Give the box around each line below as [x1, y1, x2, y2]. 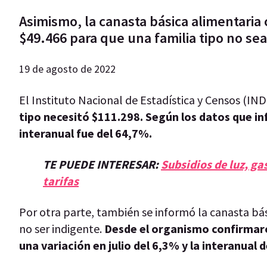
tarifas [43, 173, 79, 188]
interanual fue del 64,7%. [19, 125, 152, 141]
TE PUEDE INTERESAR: [43, 156, 161, 172]
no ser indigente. [19, 221, 104, 236]
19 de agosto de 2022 [19, 61, 116, 76]
